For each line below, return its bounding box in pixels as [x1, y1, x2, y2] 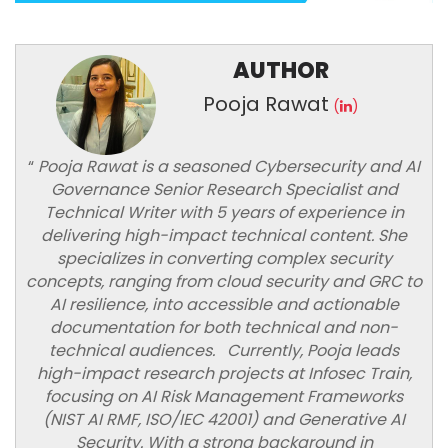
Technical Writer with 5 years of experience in [44, 201, 404, 225]
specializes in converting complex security [56, 247, 392, 271]
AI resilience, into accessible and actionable [49, 293, 399, 317]
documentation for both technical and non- [50, 316, 398, 340]
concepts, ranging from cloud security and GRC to [26, 270, 422, 294]
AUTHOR [233, 55, 329, 87]
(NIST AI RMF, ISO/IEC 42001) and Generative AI [43, 408, 405, 432]
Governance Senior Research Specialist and [50, 178, 398, 202]
